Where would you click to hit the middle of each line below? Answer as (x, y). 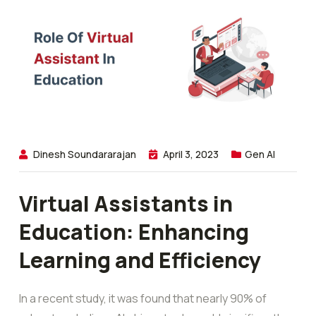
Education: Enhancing (134, 232)
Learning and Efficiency (140, 260)
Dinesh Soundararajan (85, 154)
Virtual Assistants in (126, 204)
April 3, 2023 (191, 154)
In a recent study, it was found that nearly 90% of (143, 299)
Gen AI (260, 154)
